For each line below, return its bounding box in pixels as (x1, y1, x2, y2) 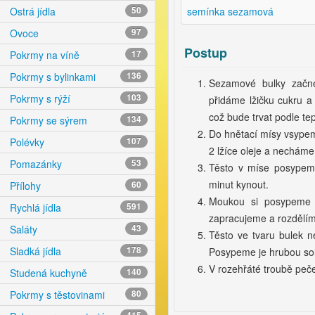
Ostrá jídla (7, 4, 56, 19)
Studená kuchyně (7, 266, 87, 281)
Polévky (7, 135, 44, 150)
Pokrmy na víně (7, 48, 79, 63)
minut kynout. (209, 176, 277, 191)
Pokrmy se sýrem (7, 113, 87, 128)
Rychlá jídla (7, 200, 61, 215)
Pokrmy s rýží (7, 91, 70, 106)
